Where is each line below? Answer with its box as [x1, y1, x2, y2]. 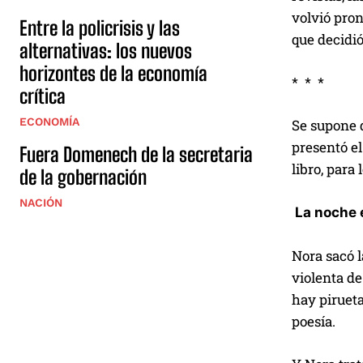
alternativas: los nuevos [19, 39, 192, 63]
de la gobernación [19, 165, 147, 190]
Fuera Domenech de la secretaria [19, 143, 253, 167]
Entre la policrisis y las [19, 16, 180, 41]
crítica [19, 84, 66, 109]
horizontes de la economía [19, 62, 207, 86]
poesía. [292, 311, 335, 331]
